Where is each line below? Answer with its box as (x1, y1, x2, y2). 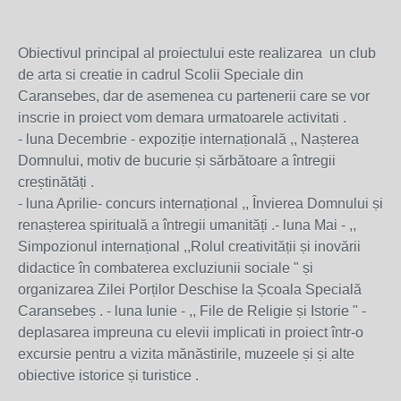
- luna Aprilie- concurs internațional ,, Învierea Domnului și (18, 196, 383, 211)
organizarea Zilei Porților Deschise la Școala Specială (18, 282, 362, 297)
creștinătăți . (18, 175, 94, 190)
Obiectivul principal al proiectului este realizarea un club (18, 46, 376, 61)
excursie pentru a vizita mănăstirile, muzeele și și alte (18, 346, 354, 362)
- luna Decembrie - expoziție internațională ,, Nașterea (18, 132, 359, 147)
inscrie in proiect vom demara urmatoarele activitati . (18, 110, 346, 125)
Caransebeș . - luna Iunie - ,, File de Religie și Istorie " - (18, 303, 366, 319)
